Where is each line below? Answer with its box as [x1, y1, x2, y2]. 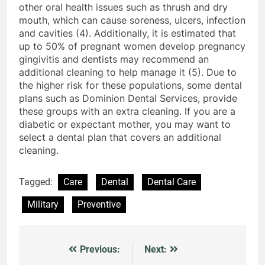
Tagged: [19, 176, 55, 188]
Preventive [77, 198, 121, 210]
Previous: [80, 243, 120, 255]
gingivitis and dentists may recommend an [19, 53, 209, 65]
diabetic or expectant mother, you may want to [19, 118, 231, 130]
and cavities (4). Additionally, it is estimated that [19, 27, 236, 39]
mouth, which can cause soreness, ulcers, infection [19, 14, 245, 26]
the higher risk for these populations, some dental [19, 79, 242, 91]
